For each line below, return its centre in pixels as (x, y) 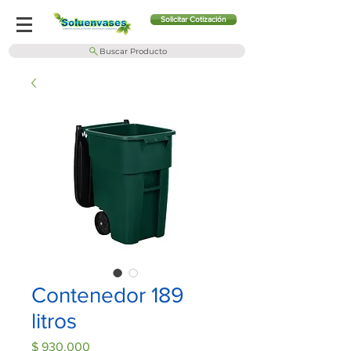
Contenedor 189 (108, 295)
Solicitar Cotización (194, 19)
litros (54, 321)
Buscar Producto (133, 51)
